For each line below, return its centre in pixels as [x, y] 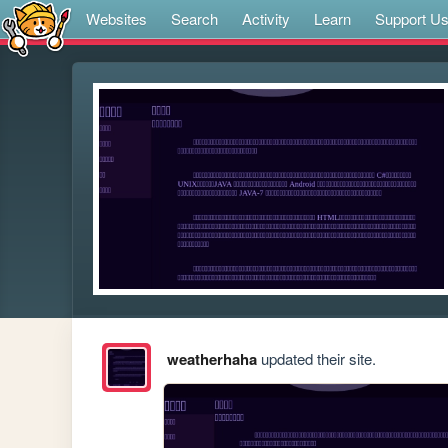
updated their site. [316, 359]
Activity [266, 18]
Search [194, 18]
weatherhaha [211, 359]
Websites [116, 18]
